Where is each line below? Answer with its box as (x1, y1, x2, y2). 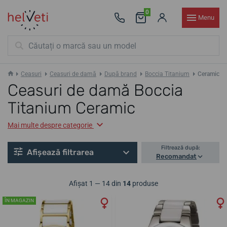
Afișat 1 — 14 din (69, 179, 123, 188)
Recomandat (156, 153, 197, 161)
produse (131, 179, 158, 188)
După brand (104, 70, 137, 78)
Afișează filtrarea (27, 147, 94, 158)
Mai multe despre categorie (8, 121, 92, 129)
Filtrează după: (161, 144, 200, 152)
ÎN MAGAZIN (5, 198, 34, 204)
